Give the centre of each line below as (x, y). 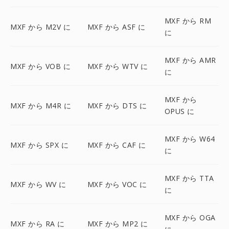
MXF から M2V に (40, 27)
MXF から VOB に (40, 66)
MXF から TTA (189, 178)
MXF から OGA (190, 217)
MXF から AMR (190, 60)
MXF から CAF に (117, 145)
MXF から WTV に (118, 66)
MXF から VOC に (117, 184)
